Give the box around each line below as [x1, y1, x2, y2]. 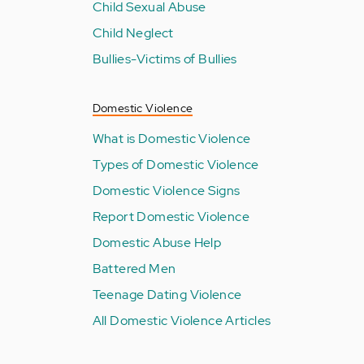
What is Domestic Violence [92, 129, 251, 147]
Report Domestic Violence [92, 207, 250, 225]
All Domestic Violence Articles [92, 311, 271, 329]
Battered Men [92, 259, 176, 277]
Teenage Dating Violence [92, 285, 242, 303]
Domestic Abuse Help [92, 233, 222, 251]
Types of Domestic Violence [92, 155, 259, 173]
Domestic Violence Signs [92, 181, 240, 199]
